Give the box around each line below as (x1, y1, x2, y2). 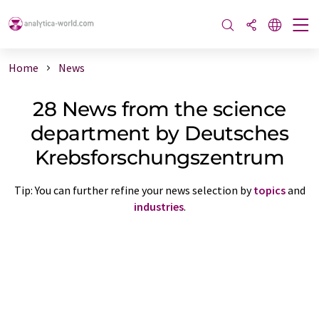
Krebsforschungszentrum (34, 145, 285, 169)
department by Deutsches (30, 120, 289, 145)
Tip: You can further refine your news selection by (14, 182, 253, 197)
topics (253, 182, 286, 197)
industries (133, 199, 184, 214)
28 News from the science (33, 96, 286, 121)
